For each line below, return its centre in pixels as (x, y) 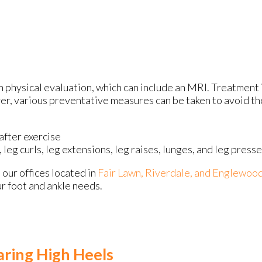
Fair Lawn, (121, 172)
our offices (26, 172)
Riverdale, (170, 172)
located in (74, 172)
